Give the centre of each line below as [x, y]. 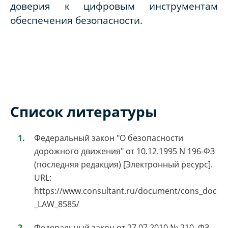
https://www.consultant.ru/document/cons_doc [125, 191]
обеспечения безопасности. [76, 20]
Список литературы [84, 111]
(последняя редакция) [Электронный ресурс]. [123, 164]
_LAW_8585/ [57, 204]
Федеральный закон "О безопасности [109, 138]
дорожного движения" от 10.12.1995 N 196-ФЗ [124, 151]
